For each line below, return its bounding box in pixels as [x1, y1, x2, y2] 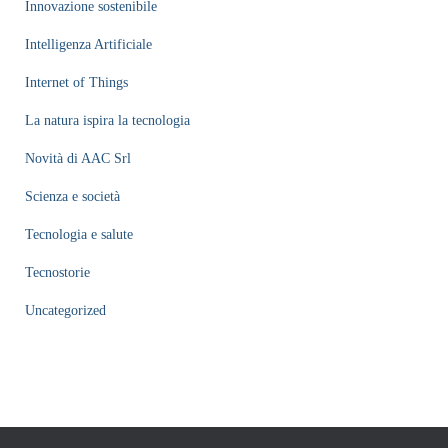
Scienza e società [25, 188, 120, 204]
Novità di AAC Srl [25, 150, 131, 166]
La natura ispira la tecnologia [25, 112, 190, 128]
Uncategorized [25, 302, 106, 318]
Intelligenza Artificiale [25, 36, 152, 52]
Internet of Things [25, 74, 128, 90]
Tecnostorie [25, 264, 90, 280]
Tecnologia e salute [25, 226, 133, 242]
